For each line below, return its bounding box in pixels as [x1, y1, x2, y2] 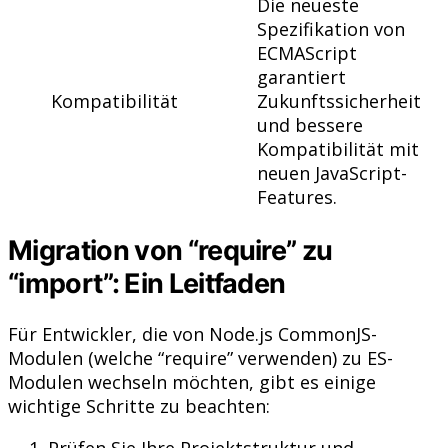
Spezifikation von [257, 16, 405, 41]
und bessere [257, 112, 363, 137]
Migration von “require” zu [8, 233, 333, 267]
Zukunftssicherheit [257, 88, 421, 113]
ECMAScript [257, 40, 357, 65]
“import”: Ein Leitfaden [8, 266, 286, 300]
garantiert [257, 64, 346, 89]
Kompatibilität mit [257, 136, 419, 161]
